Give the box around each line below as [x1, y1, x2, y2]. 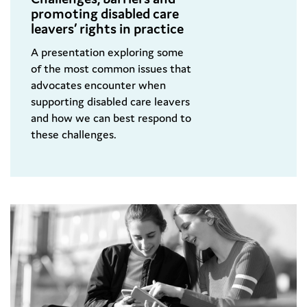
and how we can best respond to [31, 110, 191, 126]
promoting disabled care [31, 5, 179, 23]
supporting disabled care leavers [31, 94, 190, 110]
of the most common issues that [31, 61, 191, 77]
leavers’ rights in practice [31, 20, 184, 38]
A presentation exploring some [31, 45, 184, 60]
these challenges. [31, 127, 116, 143]
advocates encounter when [31, 77, 166, 93]
